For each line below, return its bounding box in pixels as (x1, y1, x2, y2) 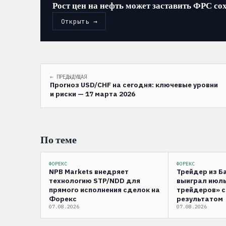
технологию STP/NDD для (49, 176, 140, 185)
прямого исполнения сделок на (49, 185, 160, 194)
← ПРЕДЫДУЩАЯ (50, 73, 87, 80)
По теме (40, 133, 77, 146)
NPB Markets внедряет (49, 166, 129, 176)
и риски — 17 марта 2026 (50, 89, 135, 98)
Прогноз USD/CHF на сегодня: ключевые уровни (50, 80, 218, 89)
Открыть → (61, 17, 97, 25)
